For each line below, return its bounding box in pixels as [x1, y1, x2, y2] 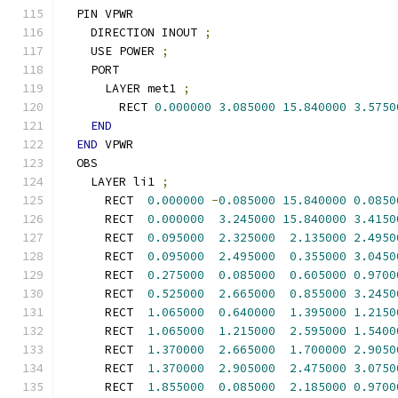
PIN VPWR [62, 6, 133, 21]
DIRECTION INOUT [62, 25, 204, 40]
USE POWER [62, 44, 162, 59]
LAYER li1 [62, 174, 162, 189]
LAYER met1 [62, 81, 183, 96]
